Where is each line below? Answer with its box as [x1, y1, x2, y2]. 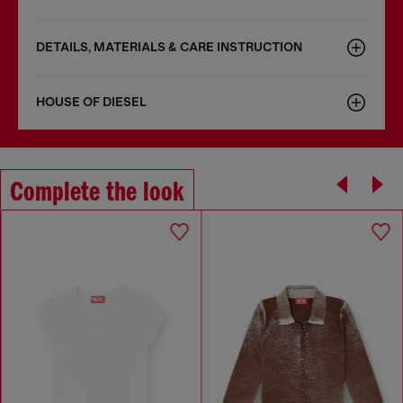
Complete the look [10, 179, 184, 208]
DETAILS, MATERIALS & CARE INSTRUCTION [36, 40, 302, 55]
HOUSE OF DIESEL [36, 94, 147, 110]
